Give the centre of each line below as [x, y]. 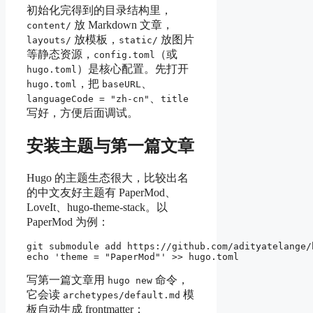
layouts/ [49, 40]
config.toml [124, 54]
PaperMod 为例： [68, 221]
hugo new [130, 280]
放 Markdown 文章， [122, 24]
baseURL [122, 84]
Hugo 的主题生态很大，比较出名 [108, 177]
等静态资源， [60, 54]
